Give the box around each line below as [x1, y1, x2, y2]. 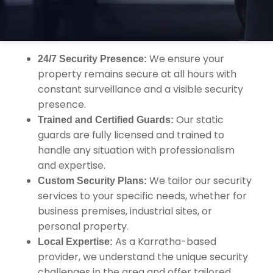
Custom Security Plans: [38, 175, 147, 186]
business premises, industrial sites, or [38, 204, 212, 218]
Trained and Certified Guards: [38, 115, 174, 125]
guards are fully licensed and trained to [38, 128, 224, 142]
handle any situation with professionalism [38, 143, 235, 157]
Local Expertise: [38, 236, 113, 247]
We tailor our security [147, 174, 252, 188]
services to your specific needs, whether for [38, 189, 247, 203]
